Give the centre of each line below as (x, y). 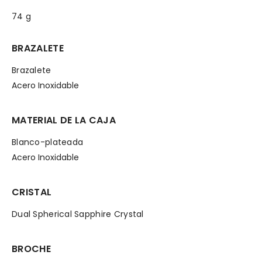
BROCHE (31, 249)
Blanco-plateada (48, 142)
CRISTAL (32, 192)
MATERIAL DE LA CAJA (64, 120)
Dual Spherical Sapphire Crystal (78, 214)
